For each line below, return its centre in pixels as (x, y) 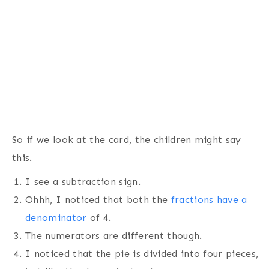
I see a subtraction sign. (83, 181)
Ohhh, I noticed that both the (98, 199)
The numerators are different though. (114, 235)
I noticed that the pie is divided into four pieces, (142, 253)
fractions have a (209, 199)
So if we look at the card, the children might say (127, 139)
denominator (56, 217)
